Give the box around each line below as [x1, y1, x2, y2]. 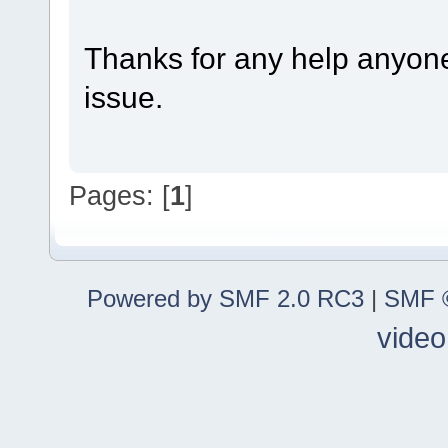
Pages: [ [69, 179, 170, 211]
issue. [83, 79, 163, 114]
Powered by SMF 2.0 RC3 [87, 285, 364, 313]
